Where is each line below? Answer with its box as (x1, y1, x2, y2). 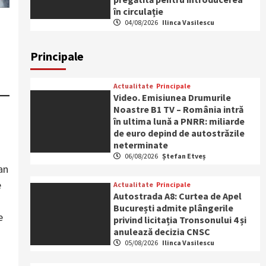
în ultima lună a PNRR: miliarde (113, 115, 245, 127)
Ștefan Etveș (162, 151, 206, 160)
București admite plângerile (113, 202, 234, 214)
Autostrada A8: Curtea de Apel (113, 190, 242, 202)
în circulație (113, 5, 164, 17)
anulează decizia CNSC (113, 226, 211, 237)
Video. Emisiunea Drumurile (113, 91, 232, 103)
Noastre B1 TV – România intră (113, 103, 244, 115)
